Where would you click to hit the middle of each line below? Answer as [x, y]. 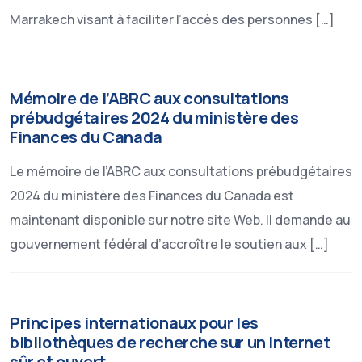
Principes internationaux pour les [134, 323]
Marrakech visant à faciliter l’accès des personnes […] [172, 19]
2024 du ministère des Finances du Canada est [152, 196]
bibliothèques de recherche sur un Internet [170, 342]
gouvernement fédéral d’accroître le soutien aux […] [169, 244]
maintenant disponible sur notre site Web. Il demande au [180, 220]
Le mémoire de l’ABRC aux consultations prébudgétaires [181, 171]
